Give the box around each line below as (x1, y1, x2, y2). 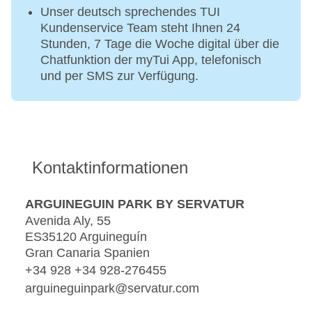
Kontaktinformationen (32, 158, 188, 178)
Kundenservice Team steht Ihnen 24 (40, 21, 240, 36)
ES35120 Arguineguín (25, 230, 147, 244)
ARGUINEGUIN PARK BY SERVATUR (25, 196, 244, 211)
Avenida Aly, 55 (25, 214, 111, 228)
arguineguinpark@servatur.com (25, 281, 199, 295)
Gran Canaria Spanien (25, 246, 150, 260)
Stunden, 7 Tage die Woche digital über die (40, 37, 279, 52)
